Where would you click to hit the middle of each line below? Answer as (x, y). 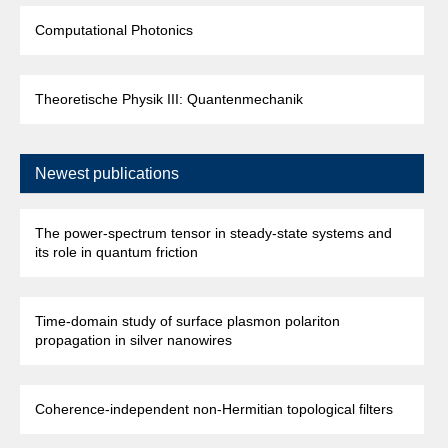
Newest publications (107, 173)
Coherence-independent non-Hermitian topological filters (214, 409)
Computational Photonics (114, 30)
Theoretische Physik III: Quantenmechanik (169, 99)
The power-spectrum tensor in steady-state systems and (213, 233)
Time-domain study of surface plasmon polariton (187, 321)
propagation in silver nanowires (133, 340)
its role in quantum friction (116, 252)
